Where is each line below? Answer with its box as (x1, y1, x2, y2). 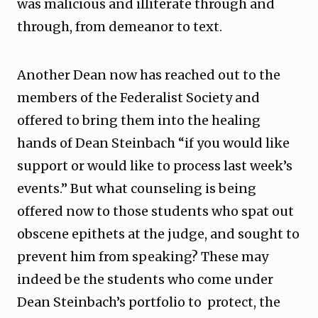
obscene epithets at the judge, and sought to (17, 226, 300, 242)
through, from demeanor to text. (17, 18, 222, 35)
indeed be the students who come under (17, 271, 276, 287)
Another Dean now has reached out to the (17, 67, 280, 83)
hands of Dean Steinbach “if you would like (17, 135, 290, 151)
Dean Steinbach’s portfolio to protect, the (17, 294, 280, 310)
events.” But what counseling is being (17, 180, 256, 197)
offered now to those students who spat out (17, 203, 294, 219)
